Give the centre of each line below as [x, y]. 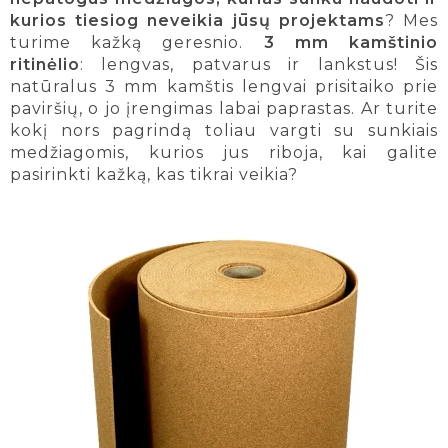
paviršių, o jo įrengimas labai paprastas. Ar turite [224, 109]
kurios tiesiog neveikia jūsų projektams [197, 21]
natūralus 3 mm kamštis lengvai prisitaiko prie [224, 87]
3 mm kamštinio [351, 43]
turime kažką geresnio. [137, 43]
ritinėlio [45, 65]
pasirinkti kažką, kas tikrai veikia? [154, 175]
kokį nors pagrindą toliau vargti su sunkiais [224, 131]
